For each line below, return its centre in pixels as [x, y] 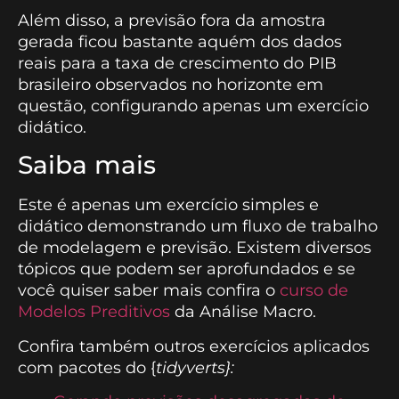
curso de [314, 291]
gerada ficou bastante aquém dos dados [180, 42]
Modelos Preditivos [94, 312]
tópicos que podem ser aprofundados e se [187, 269]
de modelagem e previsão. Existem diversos [195, 248]
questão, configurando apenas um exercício [193, 106]
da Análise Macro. [243, 312]
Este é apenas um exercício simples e [168, 205]
